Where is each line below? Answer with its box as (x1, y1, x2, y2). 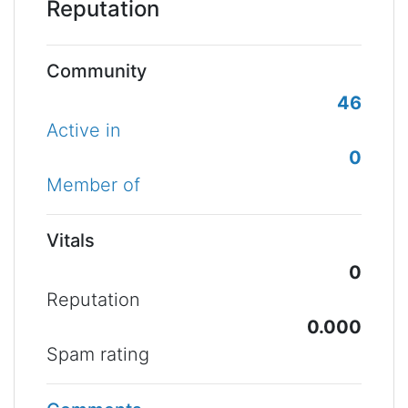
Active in (46, 119, 121, 141)
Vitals (46, 229, 95, 251)
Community (46, 60, 147, 82)
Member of (46, 174, 140, 196)
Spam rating (46, 343, 149, 365)
